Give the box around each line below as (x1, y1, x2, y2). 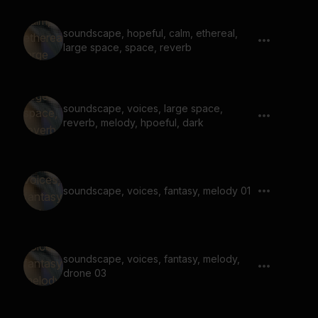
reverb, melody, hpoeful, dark (63, 116, 204, 128)
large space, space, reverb (63, 41, 192, 53)
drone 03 (63, 267, 106, 279)
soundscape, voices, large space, (63, 102, 223, 114)
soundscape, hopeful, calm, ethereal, (63, 27, 238, 39)
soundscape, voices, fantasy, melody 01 (63, 185, 251, 197)
